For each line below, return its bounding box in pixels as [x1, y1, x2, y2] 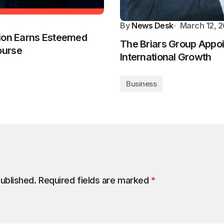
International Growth [120, 50, 211, 63]
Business [126, 78, 157, 88]
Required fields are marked [38, 174, 151, 185]
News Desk [131, 20, 173, 30]
